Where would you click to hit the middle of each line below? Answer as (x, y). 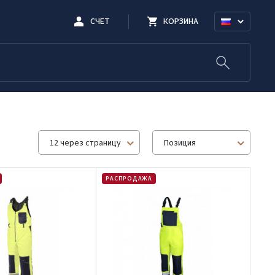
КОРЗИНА (181, 21)
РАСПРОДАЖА (129, 179)
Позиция (180, 143)
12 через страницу (85, 143)
